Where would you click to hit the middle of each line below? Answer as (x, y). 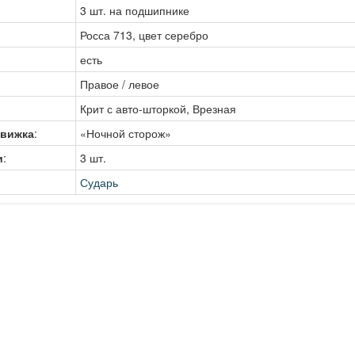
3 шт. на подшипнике (135, 11)
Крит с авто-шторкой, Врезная (158, 109)
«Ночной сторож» (126, 134)
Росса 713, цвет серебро (145, 35)
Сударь (99, 183)
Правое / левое (120, 84)
